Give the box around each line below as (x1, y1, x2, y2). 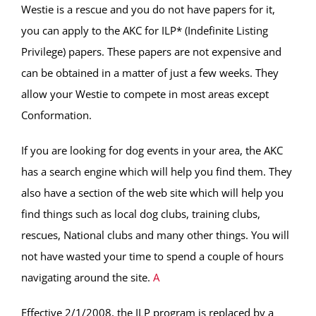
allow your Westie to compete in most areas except (21, 87, 269, 101)
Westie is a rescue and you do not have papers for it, (21, 2, 275, 16)
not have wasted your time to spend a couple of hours (21, 249, 284, 263)
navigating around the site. (21, 270, 153, 284)
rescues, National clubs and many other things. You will (21, 228, 289, 242)
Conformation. (21, 108, 92, 122)
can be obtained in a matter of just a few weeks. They (21, 66, 279, 80)
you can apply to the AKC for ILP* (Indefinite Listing (21, 23, 268, 37)
